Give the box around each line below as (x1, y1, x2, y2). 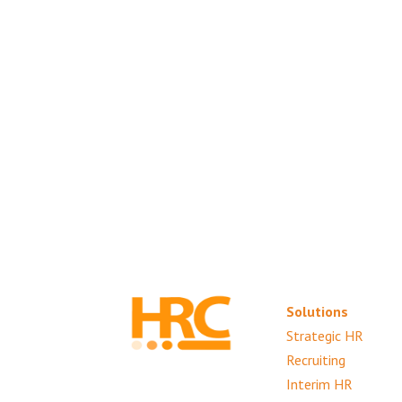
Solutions (285, 301, 348, 320)
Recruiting (285, 350, 345, 369)
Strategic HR (285, 326, 363, 345)
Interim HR (285, 374, 353, 393)
